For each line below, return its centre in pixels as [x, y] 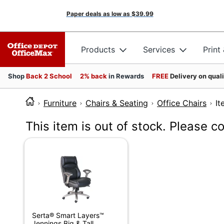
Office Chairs [182, 103]
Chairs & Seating [117, 103]
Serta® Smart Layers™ [68, 215]
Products [98, 49]
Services [159, 49]
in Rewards [126, 76]
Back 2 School [49, 76]
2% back [94, 76]
